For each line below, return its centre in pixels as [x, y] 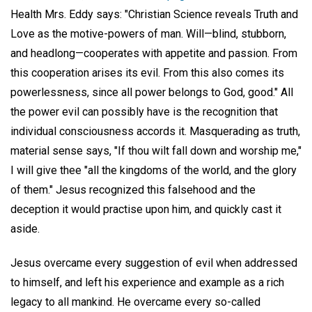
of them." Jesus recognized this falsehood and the [133, 190]
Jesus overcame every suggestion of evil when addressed [154, 263]
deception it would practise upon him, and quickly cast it [146, 210]
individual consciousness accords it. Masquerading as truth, [155, 132]
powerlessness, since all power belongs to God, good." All [152, 93]
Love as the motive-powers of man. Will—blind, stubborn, [148, 34]
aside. [25, 229]
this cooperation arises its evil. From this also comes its [147, 73]
